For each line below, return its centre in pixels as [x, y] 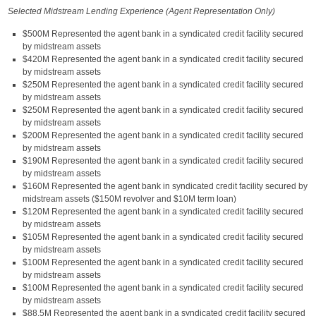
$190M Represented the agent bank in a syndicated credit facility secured [163, 161]
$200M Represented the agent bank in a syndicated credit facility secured [163, 135]
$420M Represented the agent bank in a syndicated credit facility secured [163, 59]
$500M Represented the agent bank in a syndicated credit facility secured [163, 34]
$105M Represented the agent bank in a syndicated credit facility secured [163, 237]
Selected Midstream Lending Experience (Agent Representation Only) [141, 11]
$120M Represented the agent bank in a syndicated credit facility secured [163, 212]
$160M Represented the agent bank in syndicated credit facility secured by [165, 186]
